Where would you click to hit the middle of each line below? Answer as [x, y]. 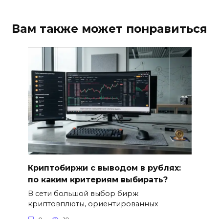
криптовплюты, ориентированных [93, 204]
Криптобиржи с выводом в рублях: [104, 168]
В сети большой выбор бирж [83, 194]
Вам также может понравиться [109, 29]
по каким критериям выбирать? [98, 179]
